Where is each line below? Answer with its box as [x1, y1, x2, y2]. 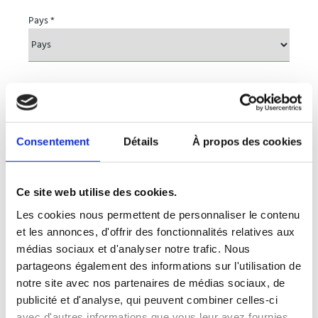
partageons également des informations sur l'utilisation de [16, 259, 301, 272]
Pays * [28, 13, 55, 28]
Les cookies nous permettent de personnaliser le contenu [16, 208, 300, 221]
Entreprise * [28, 94, 78, 108]
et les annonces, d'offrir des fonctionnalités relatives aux [16, 225, 295, 238]
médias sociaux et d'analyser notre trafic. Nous [16, 242, 251, 255]
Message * [28, 253, 72, 268]
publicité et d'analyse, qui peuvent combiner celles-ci [16, 293, 278, 306]
